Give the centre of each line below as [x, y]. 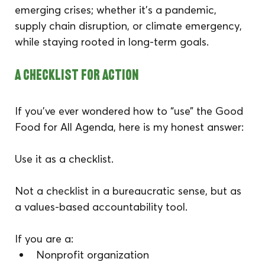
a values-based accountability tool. [101, 206]
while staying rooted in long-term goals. [112, 41]
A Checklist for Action [77, 76]
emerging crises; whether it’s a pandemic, [117, 9]
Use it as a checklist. [64, 159]
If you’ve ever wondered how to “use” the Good [131, 111]
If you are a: [44, 238]
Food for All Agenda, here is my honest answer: [130, 127]
